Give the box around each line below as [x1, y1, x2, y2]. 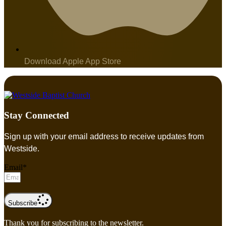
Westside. [4, 144, 39, 153]
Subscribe [8, 199, 37, 207]
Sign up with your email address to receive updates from [4, 132, 204, 141]
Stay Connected [4, 109, 69, 121]
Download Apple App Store [24, 56, 121, 66]
